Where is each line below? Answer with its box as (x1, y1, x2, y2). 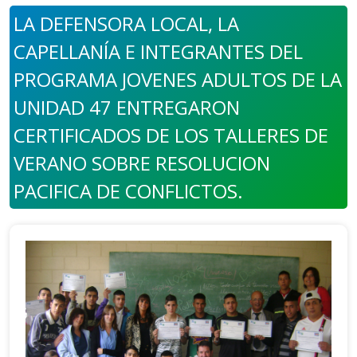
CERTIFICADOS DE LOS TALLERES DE (14, 122, 328, 148)
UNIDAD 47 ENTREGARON (14, 94, 240, 120)
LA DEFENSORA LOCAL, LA (14, 10, 239, 37)
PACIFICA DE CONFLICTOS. (14, 178, 243, 204)
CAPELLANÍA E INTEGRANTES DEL (14, 38, 303, 65)
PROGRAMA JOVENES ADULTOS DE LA (14, 66, 342, 92)
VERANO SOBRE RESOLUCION (14, 150, 270, 176)
